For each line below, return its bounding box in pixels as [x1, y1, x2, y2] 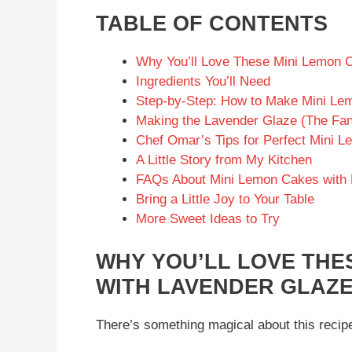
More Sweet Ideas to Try [136, 211, 280, 227]
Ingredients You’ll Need [136, 74, 270, 90]
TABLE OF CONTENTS [96, 12, 328, 36]
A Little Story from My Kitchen [136, 152, 312, 168]
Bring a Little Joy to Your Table [136, 192, 314, 207]
